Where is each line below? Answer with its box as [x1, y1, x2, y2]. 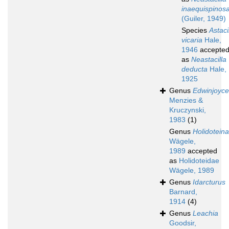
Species [181, 26, 209, 35]
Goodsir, [169, 219, 196, 227]
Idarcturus [193, 178, 225, 187]
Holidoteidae [179, 156, 219, 165]
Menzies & [169, 96, 203, 105]
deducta [181, 65, 208, 74]
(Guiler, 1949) [181, 14, 226, 23]
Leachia [193, 209, 218, 218]
